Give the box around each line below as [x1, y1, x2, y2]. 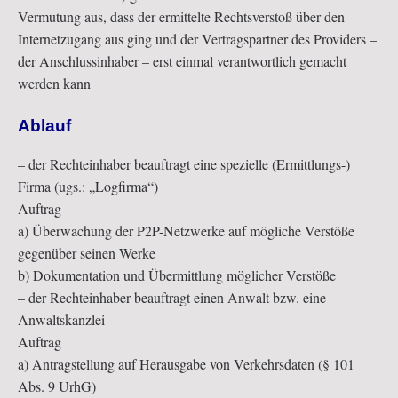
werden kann [18, 74, 91, 93]
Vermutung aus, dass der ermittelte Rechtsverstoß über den [18, 7, 345, 27]
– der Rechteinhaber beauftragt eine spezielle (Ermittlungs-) [18, 155, 350, 174]
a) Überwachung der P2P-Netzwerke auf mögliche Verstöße [18, 221, 354, 241]
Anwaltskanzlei [18, 310, 105, 330]
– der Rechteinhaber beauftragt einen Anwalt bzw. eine [18, 288, 326, 307]
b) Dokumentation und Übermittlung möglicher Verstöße [18, 266, 336, 285]
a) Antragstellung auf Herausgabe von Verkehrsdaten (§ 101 [18, 354, 354, 374]
